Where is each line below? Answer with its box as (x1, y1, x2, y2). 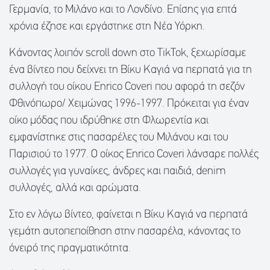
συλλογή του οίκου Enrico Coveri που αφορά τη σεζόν (9, 81, 245, 93)
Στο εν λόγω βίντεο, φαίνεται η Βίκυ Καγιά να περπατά (9, 209, 248, 221)
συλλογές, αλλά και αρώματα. (9, 183, 141, 195)
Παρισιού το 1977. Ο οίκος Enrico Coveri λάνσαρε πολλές (9, 149, 259, 161)
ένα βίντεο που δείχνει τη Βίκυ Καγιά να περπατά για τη (9, 64, 252, 77)
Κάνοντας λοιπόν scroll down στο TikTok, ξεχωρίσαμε (9, 48, 246, 60)
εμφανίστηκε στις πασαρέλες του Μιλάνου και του (9, 132, 228, 144)
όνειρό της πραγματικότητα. (9, 243, 131, 255)
